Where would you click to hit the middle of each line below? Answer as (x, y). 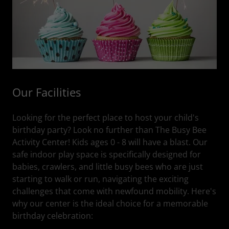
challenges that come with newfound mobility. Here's (114, 191)
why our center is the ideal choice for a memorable (110, 203)
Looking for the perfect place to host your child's (106, 118)
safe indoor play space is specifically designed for (107, 154)
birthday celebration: (53, 216)
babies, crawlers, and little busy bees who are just (108, 167)
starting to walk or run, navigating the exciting (100, 179)
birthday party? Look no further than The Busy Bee (109, 130)
